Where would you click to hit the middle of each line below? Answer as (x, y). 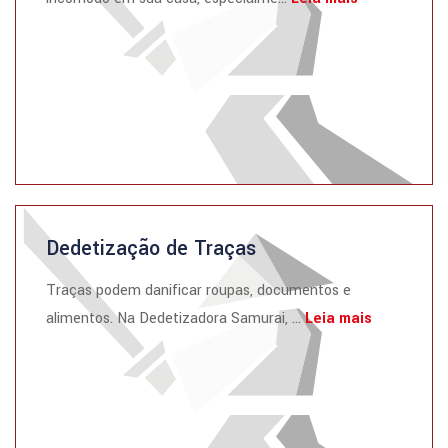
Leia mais (338, 318)
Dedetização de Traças (151, 248)
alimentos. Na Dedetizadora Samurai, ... (175, 318)
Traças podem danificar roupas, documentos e (198, 290)
